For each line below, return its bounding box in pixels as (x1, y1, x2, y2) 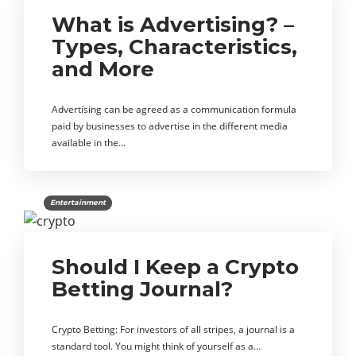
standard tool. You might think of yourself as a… (52, 339, 261, 353)
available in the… (52, 136, 126, 149)
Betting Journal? (52, 277, 233, 302)
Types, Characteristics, (52, 34, 297, 60)
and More (52, 56, 154, 82)
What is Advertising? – (52, 12, 294, 37)
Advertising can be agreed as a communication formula (52, 103, 296, 116)
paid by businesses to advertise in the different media (52, 119, 288, 133)
